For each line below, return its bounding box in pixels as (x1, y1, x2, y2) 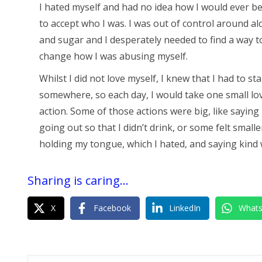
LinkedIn (169, 202, 201, 214)
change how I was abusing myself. (39, 50, 188, 63)
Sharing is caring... (27, 173, 129, 189)
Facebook (94, 202, 131, 214)
